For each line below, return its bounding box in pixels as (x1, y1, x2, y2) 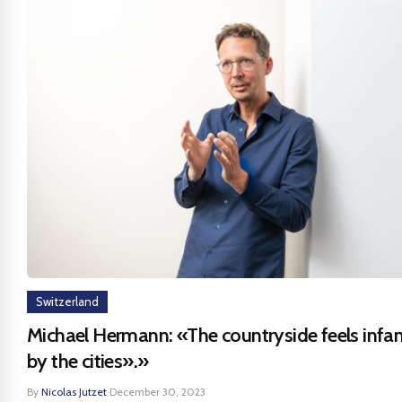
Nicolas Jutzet (41, 385, 107, 398)
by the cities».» (27, 349, 149, 373)
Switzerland (36, 294, 99, 309)
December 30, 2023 (109, 385, 205, 398)
